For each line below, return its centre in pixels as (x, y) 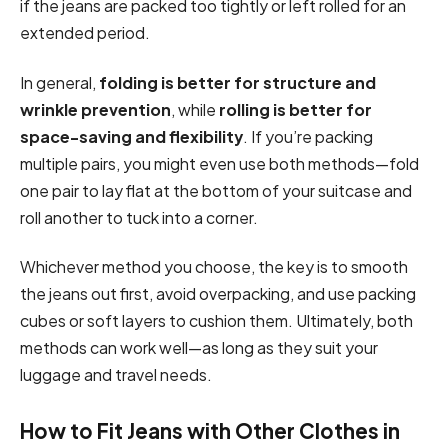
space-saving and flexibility (131, 136)
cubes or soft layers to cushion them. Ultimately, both (216, 320)
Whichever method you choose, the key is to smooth (214, 266)
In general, (59, 82)
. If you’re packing (308, 136)
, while (195, 109)
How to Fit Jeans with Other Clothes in (210, 430)
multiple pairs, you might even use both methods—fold (219, 163)
